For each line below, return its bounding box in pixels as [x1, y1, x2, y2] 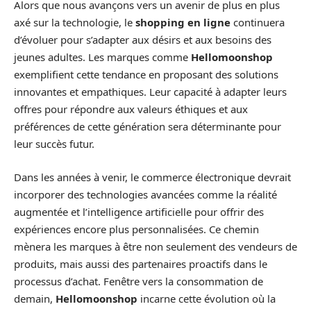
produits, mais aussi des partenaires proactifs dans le [14, 256, 267, 271]
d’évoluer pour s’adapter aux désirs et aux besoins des [14, 33, 271, 47]
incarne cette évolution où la [137, 291, 276, 305]
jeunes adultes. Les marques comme [14, 50, 191, 65]
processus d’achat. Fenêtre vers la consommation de [14, 274, 263, 288]
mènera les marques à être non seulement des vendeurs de [14, 239, 297, 253]
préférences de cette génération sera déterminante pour [14, 119, 281, 134]
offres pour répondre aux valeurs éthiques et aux [14, 102, 248, 117]
